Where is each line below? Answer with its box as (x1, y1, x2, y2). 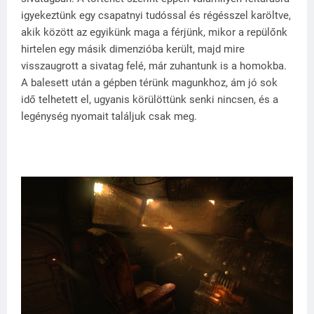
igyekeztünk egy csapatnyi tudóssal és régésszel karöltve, (21, 8, 291, 22)
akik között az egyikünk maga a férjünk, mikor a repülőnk (21, 25, 287, 39)
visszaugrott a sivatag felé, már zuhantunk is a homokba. (21, 59, 287, 72)
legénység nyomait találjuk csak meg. (21, 109, 197, 123)
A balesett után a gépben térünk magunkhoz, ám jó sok (21, 76, 278, 89)
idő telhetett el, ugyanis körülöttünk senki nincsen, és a (21, 93, 278, 106)
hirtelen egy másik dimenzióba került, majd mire (21, 42, 245, 55)
